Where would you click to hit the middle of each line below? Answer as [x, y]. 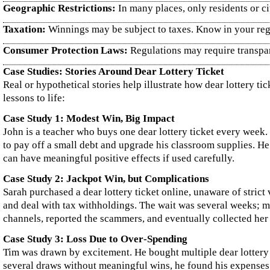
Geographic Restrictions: [59, 8]
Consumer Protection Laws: [65, 50]
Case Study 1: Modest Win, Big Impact [89, 118]
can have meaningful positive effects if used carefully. [119, 158]
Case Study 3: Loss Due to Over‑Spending [95, 239]
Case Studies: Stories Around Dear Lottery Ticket [114, 71]
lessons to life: [34, 98]
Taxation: [24, 29]
